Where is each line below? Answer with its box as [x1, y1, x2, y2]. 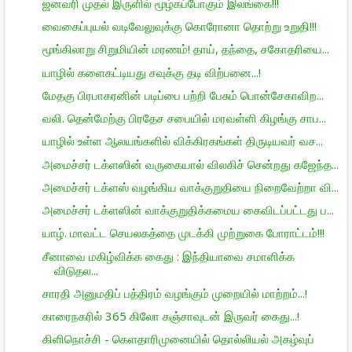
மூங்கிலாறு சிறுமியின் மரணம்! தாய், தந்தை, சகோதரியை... [42, 41, 329, 57]
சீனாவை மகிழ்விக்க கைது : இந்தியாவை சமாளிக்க [42, 247, 295, 264]
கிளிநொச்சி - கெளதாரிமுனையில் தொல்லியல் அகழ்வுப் [42, 331, 314, 347]
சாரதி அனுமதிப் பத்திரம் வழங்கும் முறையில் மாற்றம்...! [42, 284, 307, 301]
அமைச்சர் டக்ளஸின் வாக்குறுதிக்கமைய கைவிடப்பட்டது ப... [42, 202, 334, 218]
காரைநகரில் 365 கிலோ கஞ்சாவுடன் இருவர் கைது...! [42, 308, 299, 324]
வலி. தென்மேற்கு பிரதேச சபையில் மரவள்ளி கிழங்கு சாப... [42, 110, 326, 126]
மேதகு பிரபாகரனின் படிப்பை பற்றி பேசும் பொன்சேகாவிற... [42, 86, 324, 103]
